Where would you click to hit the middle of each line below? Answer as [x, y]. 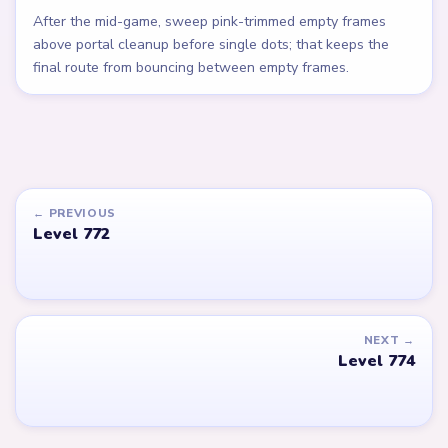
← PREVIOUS [75, 212]
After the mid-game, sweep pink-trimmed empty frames [210, 22]
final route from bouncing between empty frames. [191, 68]
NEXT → [389, 339]
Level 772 [72, 233]
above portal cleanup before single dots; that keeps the [211, 45]
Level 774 [376, 360]
